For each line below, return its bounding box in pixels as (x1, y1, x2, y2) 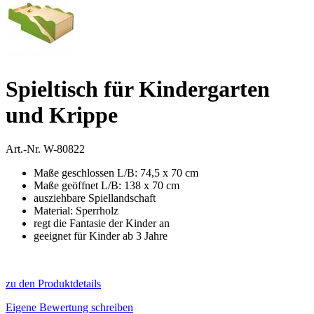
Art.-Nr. (6, 143, 43, 156)
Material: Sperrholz (34, 205, 118, 217)
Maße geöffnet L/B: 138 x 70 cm (34, 179, 179, 192)
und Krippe (6, 102, 118, 128)
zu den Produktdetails (6, 278, 101, 290)
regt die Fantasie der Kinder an (34, 217, 170, 230)
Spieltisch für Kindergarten (6, 76, 270, 102)
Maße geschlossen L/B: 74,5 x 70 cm (34, 167, 198, 179)
